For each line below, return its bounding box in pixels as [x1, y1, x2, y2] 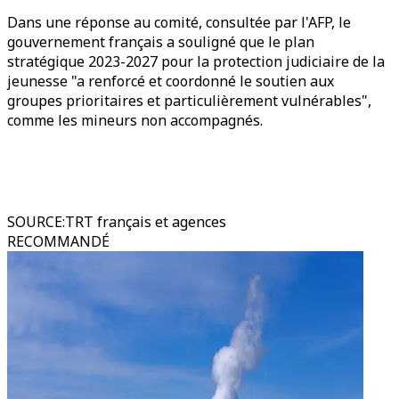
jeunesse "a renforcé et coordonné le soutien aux [7, 71, 334, 91]
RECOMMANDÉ [7, 232, 110, 251]
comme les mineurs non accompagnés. [7, 110, 263, 130]
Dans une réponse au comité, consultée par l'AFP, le [7, 12, 351, 32]
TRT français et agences [65, 212, 226, 232]
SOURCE [7, 212, 62, 232]
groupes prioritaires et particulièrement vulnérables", [7, 91, 371, 110]
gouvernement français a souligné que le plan [7, 32, 314, 52]
